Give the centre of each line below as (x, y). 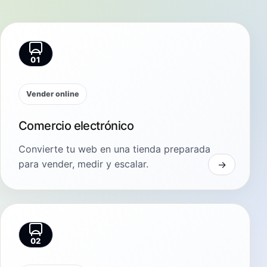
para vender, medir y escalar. (83, 164)
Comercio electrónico (76, 125)
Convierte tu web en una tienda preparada (114, 149)
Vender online (53, 94)
